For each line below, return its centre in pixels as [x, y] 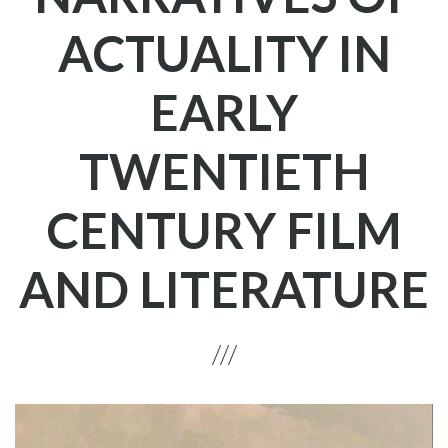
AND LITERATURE [224, 289]
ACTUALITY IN [224, 53]
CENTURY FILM [224, 230]
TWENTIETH [224, 171]
